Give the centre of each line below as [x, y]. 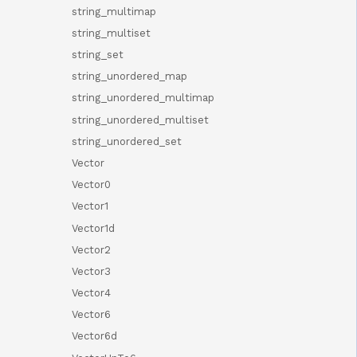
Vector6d [94, 336]
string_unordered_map [129, 76]
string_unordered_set [127, 141]
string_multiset [111, 33]
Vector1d [93, 228]
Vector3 [91, 271]
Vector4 [91, 293]
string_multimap [114, 11]
